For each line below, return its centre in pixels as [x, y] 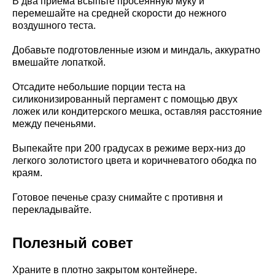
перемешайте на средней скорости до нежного [119, 13]
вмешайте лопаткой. [59, 62]
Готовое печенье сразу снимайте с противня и [118, 197]
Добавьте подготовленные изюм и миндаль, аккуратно [136, 50]
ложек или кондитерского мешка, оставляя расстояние [137, 111]
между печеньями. [54, 123]
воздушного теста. [54, 25]
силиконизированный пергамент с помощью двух [125, 99]
